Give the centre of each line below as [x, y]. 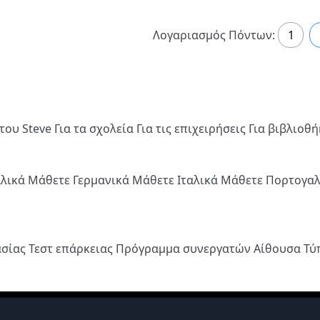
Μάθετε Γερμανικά [80, 180]
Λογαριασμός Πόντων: [214, 35]
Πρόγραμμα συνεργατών [185, 248]
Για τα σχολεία [95, 128]
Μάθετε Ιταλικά [176, 180]
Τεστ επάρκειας [72, 248]
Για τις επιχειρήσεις [192, 128]
